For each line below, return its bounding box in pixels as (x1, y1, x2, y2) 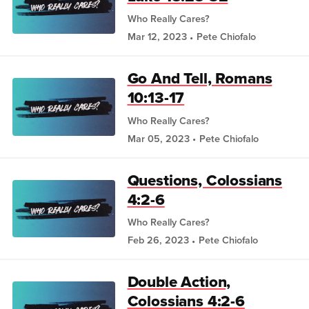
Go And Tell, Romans (127, 67, 272, 90)
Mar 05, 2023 (127, 130, 190, 146)
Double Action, (127, 270, 231, 294)
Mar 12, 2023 (127, 29, 187, 45)
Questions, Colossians (127, 168, 283, 192)
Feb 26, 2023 (127, 232, 189, 248)
